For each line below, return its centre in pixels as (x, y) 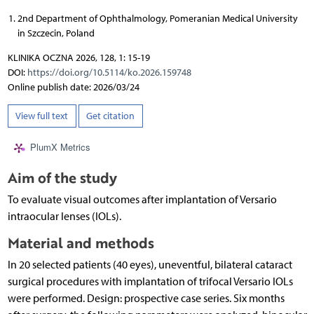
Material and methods (81, 243)
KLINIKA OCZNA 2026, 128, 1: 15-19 (78, 57)
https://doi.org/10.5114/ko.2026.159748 (109, 72)
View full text (42, 116)
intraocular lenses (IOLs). (64, 217)
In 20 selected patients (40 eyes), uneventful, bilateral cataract (150, 265)
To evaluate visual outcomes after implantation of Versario (142, 200)
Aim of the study (62, 178)
